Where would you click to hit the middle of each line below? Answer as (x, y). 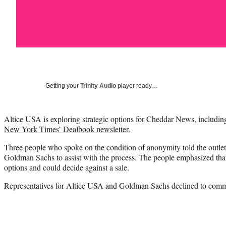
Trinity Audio (98, 86)
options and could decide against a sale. (67, 167)
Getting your (63, 86)
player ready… (137, 86)
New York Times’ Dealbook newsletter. (67, 129)
